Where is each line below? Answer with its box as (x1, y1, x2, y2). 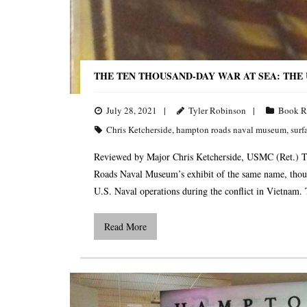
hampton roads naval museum (176, 123, 286, 136)
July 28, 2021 (106, 104, 157, 117)
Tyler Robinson (188, 104, 246, 117)
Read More (104, 220, 147, 234)
